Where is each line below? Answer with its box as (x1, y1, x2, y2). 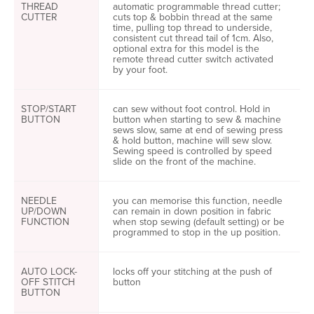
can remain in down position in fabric (113, 204, 271, 219)
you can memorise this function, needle (113, 193, 282, 208)
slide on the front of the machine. (113, 154, 256, 169)
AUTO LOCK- (21, 264, 77, 279)
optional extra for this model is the (113, 41, 259, 56)
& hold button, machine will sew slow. (113, 133, 272, 148)
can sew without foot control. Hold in (113, 102, 271, 116)
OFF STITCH (21, 275, 75, 289)
